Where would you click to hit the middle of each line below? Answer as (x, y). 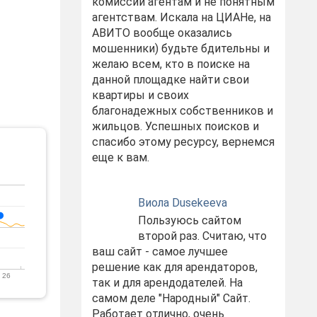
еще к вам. (120, 157)
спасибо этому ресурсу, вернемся (183, 142)
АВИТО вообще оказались (162, 33)
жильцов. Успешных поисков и (175, 126)
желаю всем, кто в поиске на (171, 64)
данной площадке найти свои (170, 80)
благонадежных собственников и (182, 111)
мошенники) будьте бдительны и (180, 48)
